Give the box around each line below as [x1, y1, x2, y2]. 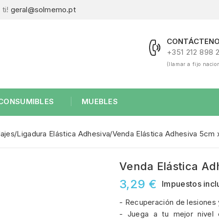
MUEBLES [81, 97, 118, 107]
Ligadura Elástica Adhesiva [17, 129, 110, 139]
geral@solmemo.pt [10, 5, 76, 14]
